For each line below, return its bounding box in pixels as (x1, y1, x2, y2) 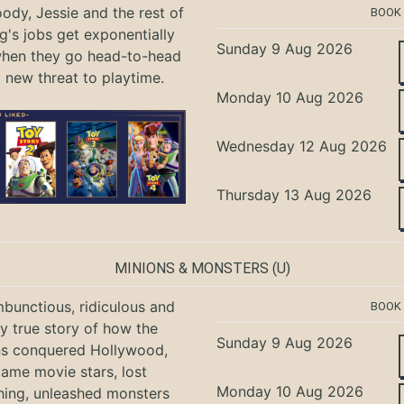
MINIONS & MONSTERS (114, 260, 269, 278)
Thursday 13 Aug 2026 (216, 186, 372, 205)
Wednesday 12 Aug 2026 (216, 137, 388, 156)
